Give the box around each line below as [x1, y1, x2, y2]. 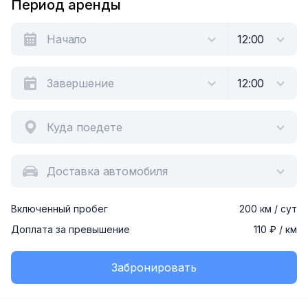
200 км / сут [239, 203, 297, 214]
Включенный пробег [11, 203, 108, 214]
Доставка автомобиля [47, 164, 168, 178]
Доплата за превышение [11, 223, 130, 235]
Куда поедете [47, 120, 122, 134]
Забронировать [111, 261, 197, 274]
